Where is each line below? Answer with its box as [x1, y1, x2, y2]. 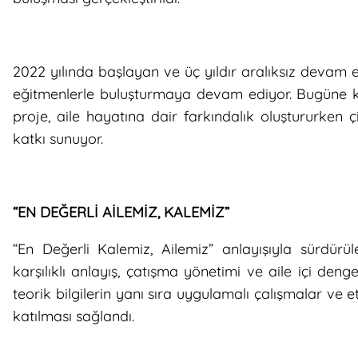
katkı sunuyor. [13, 129, 103, 148]
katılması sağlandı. [13, 306, 134, 325]
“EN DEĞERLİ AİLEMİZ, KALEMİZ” [13, 202, 229, 221]
